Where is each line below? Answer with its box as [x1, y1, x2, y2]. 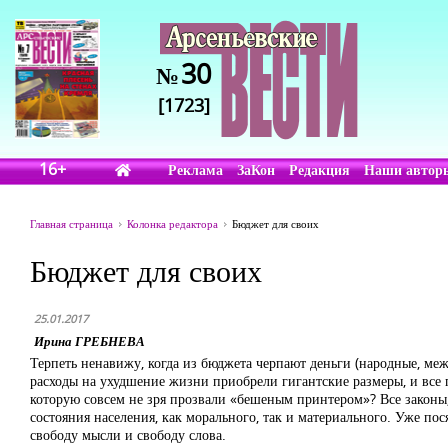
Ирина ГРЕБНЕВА [34, 332, 145, 350]
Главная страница [30, 216, 113, 231]
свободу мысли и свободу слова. [30, 425, 226, 444]
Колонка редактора [127, 216, 218, 231]
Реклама [168, 160, 224, 179]
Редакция [289, 160, 351, 179]
